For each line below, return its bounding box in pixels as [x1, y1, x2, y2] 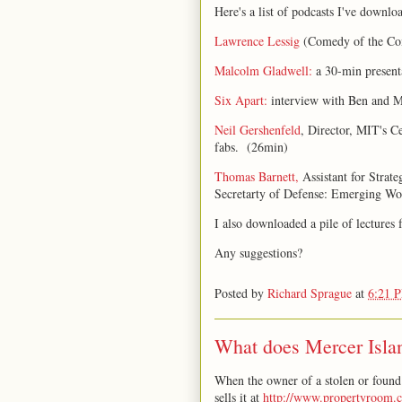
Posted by [214, 284, 267, 301]
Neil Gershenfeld [214, 121, 301, 138]
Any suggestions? [214, 244, 302, 261]
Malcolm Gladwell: [214, 62, 312, 79]
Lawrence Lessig [214, 32, 300, 49]
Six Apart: [214, 92, 267, 109]
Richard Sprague [267, 284, 352, 301]
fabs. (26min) [214, 138, 288, 155]
